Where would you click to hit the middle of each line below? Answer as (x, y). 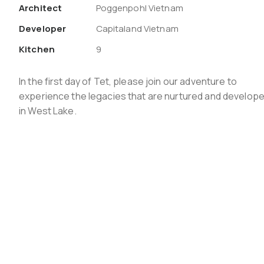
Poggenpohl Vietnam (139, 8)
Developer (43, 29)
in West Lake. (48, 111)
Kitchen (37, 49)
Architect (41, 8)
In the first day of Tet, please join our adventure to (128, 82)
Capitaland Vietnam (137, 29)
